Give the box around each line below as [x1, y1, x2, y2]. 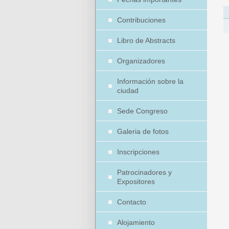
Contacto [117, 198, 146, 206]
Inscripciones [117, 148, 159, 156]
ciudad [117, 86, 139, 95]
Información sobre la [117, 77, 184, 85]
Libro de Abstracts [117, 36, 175, 44]
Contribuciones [117, 16, 166, 24]
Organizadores [117, 57, 165, 65]
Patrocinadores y [117, 168, 172, 176]
